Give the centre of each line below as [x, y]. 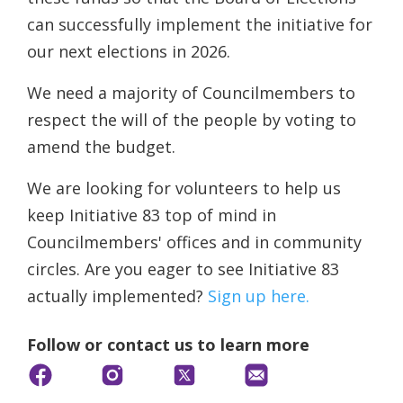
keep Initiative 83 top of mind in [152, 215]
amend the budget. [101, 147]
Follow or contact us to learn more [168, 345]
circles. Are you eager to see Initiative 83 [183, 269]
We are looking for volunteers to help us [184, 188]
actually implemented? [117, 296]
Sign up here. [259, 296]
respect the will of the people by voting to [192, 120]
